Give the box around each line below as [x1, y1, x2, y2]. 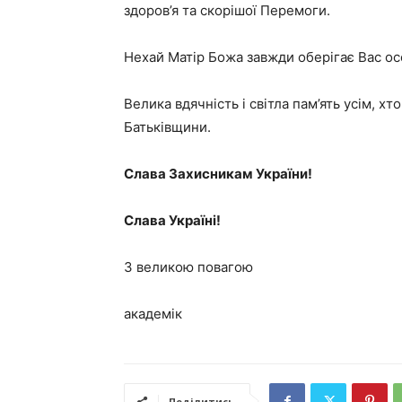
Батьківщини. [124, 118, 211, 135]
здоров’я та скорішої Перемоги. [124, 2, 330, 19]
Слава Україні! [124, 212, 221, 229]
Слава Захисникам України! [124, 165, 312, 182]
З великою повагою [124, 258, 253, 275]
